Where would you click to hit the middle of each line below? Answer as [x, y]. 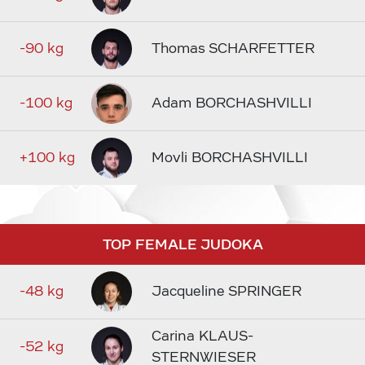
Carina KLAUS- [202, 336]
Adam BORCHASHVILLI [232, 103]
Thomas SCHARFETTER [233, 48]
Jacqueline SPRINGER [226, 291]
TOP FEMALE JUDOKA [182, 244]
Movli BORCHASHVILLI [230, 157]
